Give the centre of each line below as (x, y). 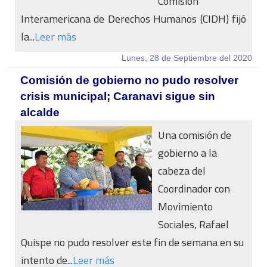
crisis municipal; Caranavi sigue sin (118, 96)
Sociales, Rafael (193, 224)
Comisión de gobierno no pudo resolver (129, 80)
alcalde (40, 112)
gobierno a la (187, 153)
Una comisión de (195, 135)
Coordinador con (194, 189)
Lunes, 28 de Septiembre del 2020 (187, 58)
